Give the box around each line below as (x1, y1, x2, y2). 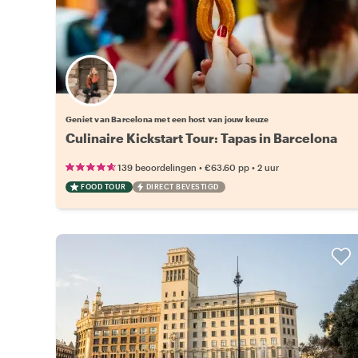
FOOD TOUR (81, 181, 126, 191)
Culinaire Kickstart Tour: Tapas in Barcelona (66, 129, 337, 145)
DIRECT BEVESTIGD (145, 181, 219, 191)
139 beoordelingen (117, 161, 197, 173)
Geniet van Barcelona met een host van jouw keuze (66, 113, 269, 124)
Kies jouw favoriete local (136, 85, 235, 95)
